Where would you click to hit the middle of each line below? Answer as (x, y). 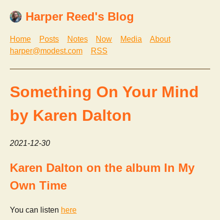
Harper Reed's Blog (80, 17)
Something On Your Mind (104, 92)
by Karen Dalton (71, 115)
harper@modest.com (46, 51)
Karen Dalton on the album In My (102, 167)
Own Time (38, 185)
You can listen (35, 210)
